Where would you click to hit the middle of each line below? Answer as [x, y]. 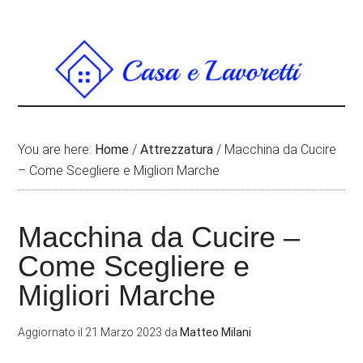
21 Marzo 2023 [124, 332]
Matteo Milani [216, 332]
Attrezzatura [177, 149]
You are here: [57, 149]
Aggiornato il [52, 332]
